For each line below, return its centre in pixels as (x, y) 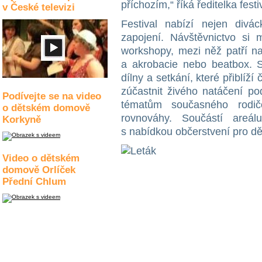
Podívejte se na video (52, 96)
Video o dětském (41, 158)
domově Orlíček (39, 170)
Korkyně (22, 120)
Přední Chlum (34, 182)
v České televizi (39, 7)
